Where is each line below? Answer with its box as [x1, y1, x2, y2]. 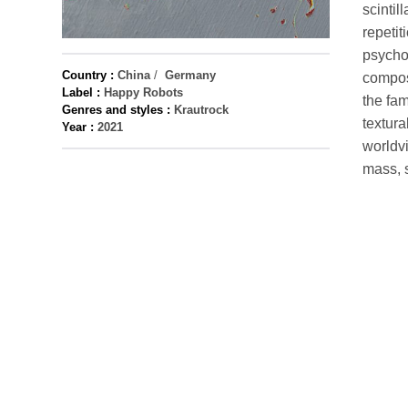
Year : [62, 120, 94, 134]
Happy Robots [104, 86, 183, 99]
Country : [62, 68, 114, 82]
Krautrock [174, 103, 229, 117]
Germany [165, 68, 216, 82]
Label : [62, 86, 100, 99]
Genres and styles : [62, 103, 170, 117]
